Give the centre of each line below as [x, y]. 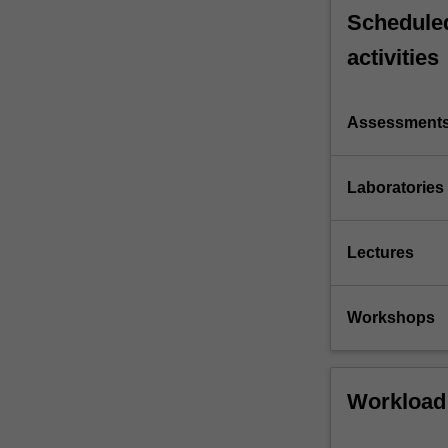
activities [392, 58]
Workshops [390, 318]
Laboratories [395, 188]
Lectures [380, 253]
